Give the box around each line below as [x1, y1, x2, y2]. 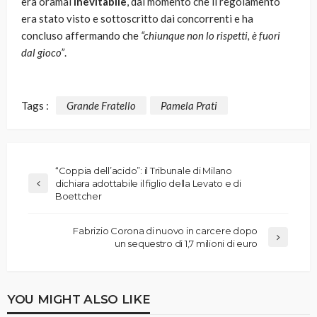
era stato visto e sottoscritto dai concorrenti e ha [21, 12, 253, 25]
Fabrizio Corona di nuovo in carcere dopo [73, 224, 258, 236]
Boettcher [55, 190, 102, 202]
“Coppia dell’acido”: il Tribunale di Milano [55, 164, 232, 176]
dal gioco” [21, 46, 64, 59]
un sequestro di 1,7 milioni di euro [115, 237, 258, 249]
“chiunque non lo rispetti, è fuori [141, 29, 280, 42]
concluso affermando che [21, 29, 141, 42]
